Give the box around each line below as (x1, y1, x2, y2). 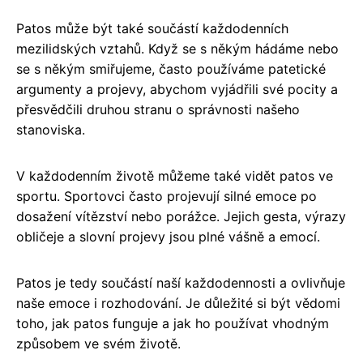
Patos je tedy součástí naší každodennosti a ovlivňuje (16, 274, 345, 291)
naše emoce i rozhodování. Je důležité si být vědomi (16, 294, 340, 311)
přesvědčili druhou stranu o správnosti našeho (16, 100, 300, 117)
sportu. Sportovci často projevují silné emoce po (16, 187, 317, 204)
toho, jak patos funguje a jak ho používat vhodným (16, 314, 329, 331)
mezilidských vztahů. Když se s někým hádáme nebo (16, 40, 339, 57)
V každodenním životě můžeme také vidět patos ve (16, 167, 333, 184)
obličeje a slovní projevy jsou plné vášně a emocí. (16, 228, 320, 245)
